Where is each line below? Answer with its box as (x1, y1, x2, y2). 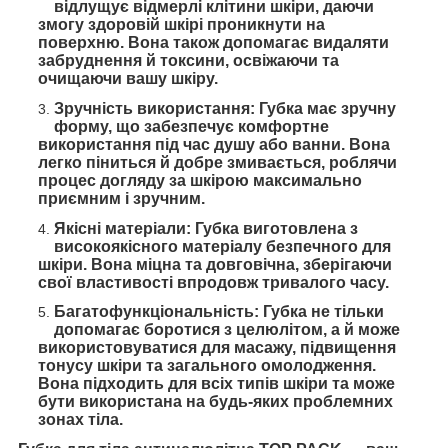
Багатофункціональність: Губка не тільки (54, 303, 384, 321)
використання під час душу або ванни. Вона (38, 135, 390, 153)
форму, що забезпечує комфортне (54, 117, 329, 135)
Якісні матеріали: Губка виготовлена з (54, 219, 358, 237)
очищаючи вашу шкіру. (38, 70, 218, 88)
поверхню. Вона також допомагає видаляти (38, 34, 389, 52)
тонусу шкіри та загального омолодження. (38, 357, 376, 375)
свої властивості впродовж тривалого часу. (38, 273, 389, 291)
